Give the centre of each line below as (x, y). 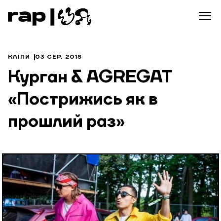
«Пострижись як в (83, 100)
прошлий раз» (66, 122)
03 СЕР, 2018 (59, 57)
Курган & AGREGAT (90, 78)
